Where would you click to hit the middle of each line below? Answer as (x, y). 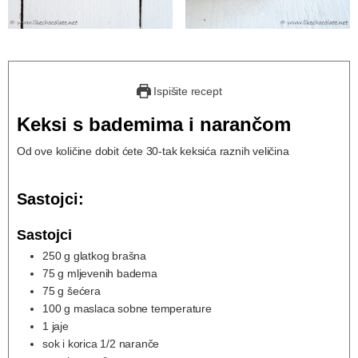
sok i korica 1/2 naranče (101, 343)
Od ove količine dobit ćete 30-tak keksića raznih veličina (153, 151)
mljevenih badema (112, 273)
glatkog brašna (110, 255)
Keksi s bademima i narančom (154, 125)
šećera (84, 290)
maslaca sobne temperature (142, 308)
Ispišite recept (186, 91)
